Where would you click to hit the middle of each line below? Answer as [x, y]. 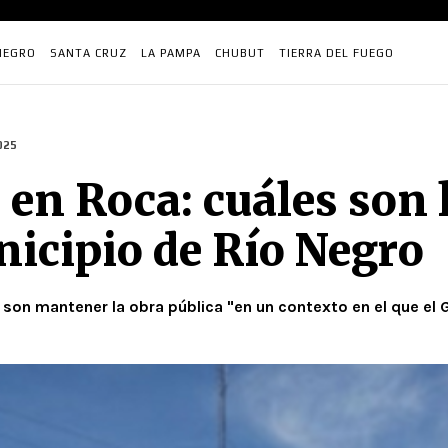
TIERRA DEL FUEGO [336, 53]
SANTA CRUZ [88, 53]
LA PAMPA [171, 53]
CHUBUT [240, 53]
